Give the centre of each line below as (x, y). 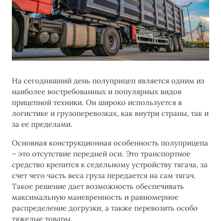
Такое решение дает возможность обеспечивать (98, 186)
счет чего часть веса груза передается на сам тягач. (104, 175)
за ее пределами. (42, 124)
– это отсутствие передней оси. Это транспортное (101, 154)
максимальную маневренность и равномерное (95, 197)
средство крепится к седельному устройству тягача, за (110, 165)
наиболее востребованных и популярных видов (97, 92)
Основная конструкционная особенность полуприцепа (110, 143)
